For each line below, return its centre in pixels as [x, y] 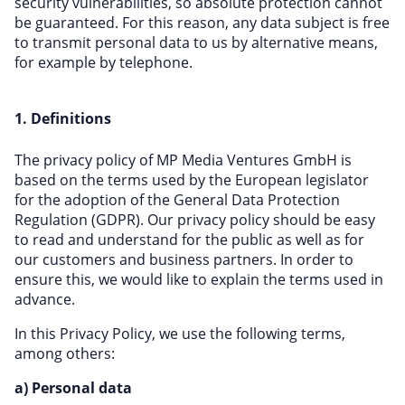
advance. [45, 299]
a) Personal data [73, 388]
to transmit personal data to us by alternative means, [196, 42]
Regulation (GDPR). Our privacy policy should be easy [195, 220]
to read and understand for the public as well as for [189, 240]
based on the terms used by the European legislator [192, 180]
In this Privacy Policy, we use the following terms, [180, 334]
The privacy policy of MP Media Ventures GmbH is [183, 160]
